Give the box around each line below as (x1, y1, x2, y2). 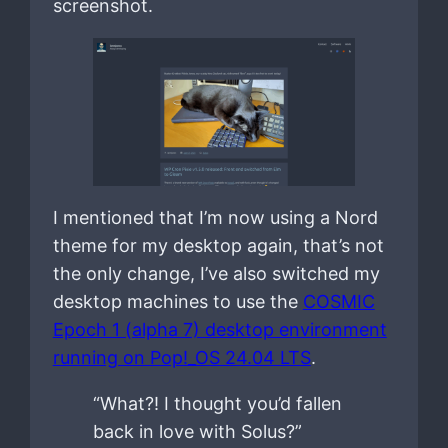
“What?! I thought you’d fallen (92, 393, 342, 415)
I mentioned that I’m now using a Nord (52, 207, 378, 229)
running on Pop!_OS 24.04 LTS (52, 347, 311, 369)
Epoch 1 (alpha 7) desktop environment (52, 319, 387, 341)
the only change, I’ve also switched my (52, 263, 380, 285)
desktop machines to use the (52, 291, 303, 313)
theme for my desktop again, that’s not (52, 235, 384, 257)
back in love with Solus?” (92, 421, 302, 443)
